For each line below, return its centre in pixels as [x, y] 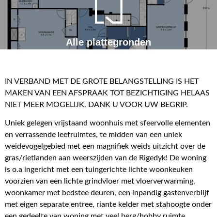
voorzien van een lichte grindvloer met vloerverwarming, [100, 181]
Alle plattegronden [108, 42]
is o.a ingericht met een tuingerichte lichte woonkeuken [99, 170]
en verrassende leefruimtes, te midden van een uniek [93, 135]
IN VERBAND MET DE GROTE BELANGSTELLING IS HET [102, 81]
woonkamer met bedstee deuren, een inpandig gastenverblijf [107, 193]
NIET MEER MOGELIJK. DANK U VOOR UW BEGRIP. [96, 104]
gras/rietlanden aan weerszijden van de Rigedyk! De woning [106, 158]
